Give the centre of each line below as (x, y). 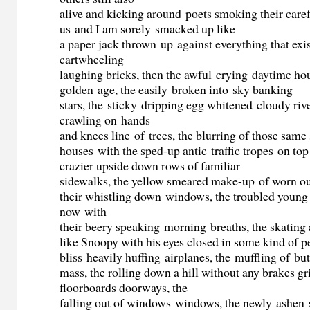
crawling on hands (105, 120)
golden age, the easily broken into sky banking (176, 90)
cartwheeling (92, 59)
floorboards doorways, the (126, 288)
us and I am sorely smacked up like (148, 29)
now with (83, 211)
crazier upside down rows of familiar (150, 166)
